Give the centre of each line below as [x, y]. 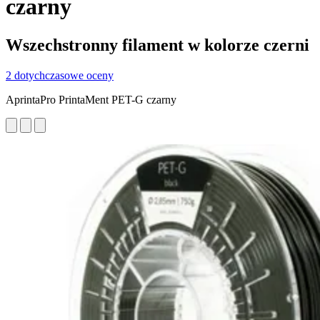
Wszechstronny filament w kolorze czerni [157, 45]
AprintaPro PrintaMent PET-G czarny [91, 99]
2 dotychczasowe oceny [60, 75]
